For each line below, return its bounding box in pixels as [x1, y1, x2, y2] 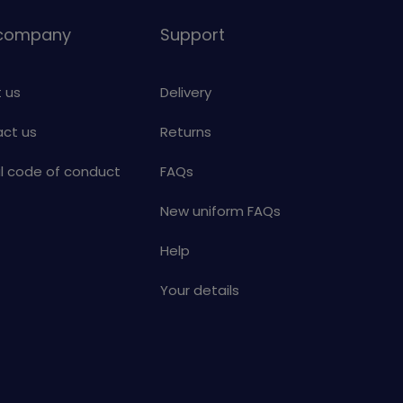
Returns [160, 122, 211, 142]
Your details [160, 281, 239, 300]
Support [160, 23, 225, 47]
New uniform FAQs [160, 201, 281, 221]
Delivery [160, 83, 211, 103]
